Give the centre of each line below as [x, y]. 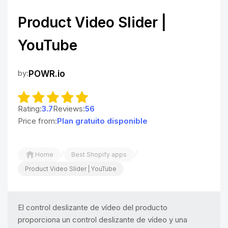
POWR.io [47, 74]
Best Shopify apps [99, 154]
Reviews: [69, 108]
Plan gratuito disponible [102, 121]
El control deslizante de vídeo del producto [93, 207]
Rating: [30, 108]
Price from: [37, 121]
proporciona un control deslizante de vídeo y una [103, 219]
